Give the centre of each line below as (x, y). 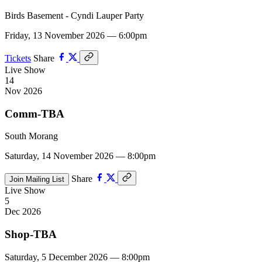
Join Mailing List (37, 180)
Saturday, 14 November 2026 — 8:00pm (80, 156)
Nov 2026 (23, 91)
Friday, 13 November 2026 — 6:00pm (76, 36)
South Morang (31, 136)
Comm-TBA (35, 113)
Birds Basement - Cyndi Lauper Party (74, 16)
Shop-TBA (31, 235)
